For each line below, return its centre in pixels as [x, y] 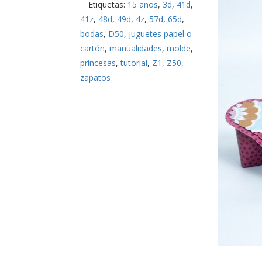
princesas [98, 63]
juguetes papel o [160, 34]
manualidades [136, 48]
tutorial [134, 63]
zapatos [95, 77]
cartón [92, 48]
